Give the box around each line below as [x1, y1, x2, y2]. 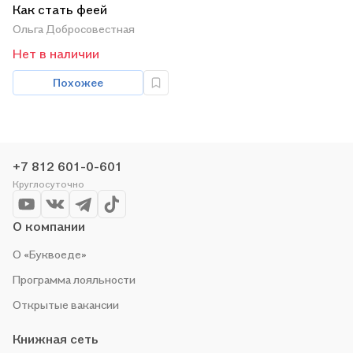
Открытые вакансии [13, 298, 119, 311]
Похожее [53, 76, 103, 90]
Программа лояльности [13, 273, 136, 286]
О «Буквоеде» [13, 247, 87, 261]
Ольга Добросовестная [13, 21, 135, 35]
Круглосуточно [13, 178, 84, 190]
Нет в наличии [13, 45, 99, 61]
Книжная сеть [13, 331, 98, 347]
